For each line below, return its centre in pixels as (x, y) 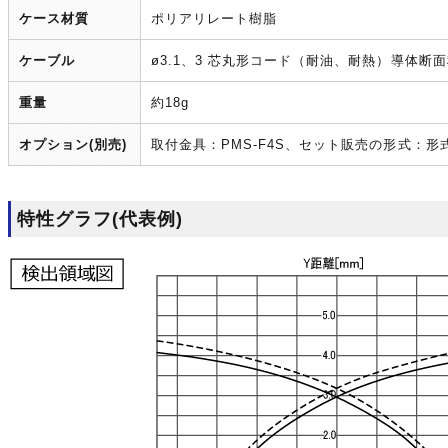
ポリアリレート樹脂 (213, 18)
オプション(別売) (72, 144)
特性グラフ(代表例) (100, 219)
